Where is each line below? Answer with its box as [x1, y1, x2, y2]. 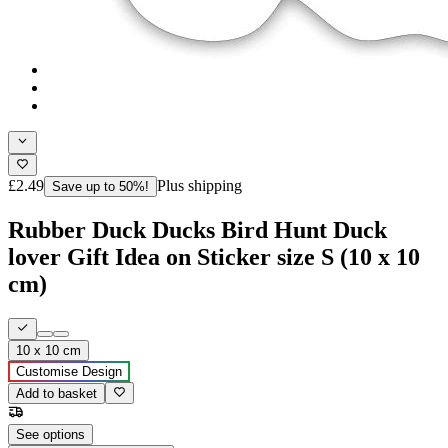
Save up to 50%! [52, 193, 149, 209]
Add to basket [16, 401, 97, 417]
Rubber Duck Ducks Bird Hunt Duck [8, 231, 387, 258]
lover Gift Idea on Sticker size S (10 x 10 [8, 258, 420, 285]
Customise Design [16, 379, 122, 395]
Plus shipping [157, 191, 242, 209]
